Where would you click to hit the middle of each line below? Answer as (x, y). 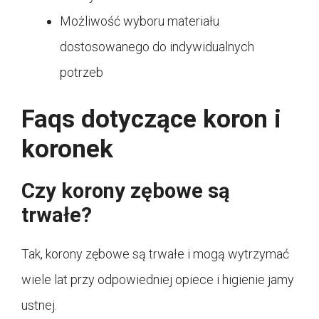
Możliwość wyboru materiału (140, 21)
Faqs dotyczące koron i (151, 120)
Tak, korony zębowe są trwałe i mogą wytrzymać (155, 254)
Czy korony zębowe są (126, 191)
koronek (67, 150)
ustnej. (39, 305)
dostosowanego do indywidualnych (157, 47)
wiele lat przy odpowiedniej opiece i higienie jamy (158, 280)
